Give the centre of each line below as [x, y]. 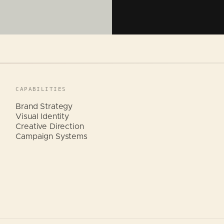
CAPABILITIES [41, 89]
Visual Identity [42, 116]
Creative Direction [50, 126]
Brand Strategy [44, 106]
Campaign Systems [51, 136]
